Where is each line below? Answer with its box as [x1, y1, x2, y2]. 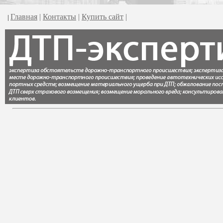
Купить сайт [82, 12, 123, 21]
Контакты [43, 12, 76, 21]
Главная [10, 12, 37, 21]
